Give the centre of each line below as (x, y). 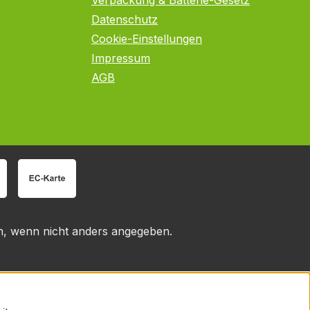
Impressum (121, 58)
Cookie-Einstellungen (147, 39)
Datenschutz (125, 19)
